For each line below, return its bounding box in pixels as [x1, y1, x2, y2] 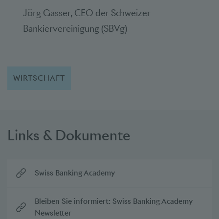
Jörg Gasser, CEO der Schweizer [23, 7, 151, 19]
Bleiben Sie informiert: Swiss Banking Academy [35, 196, 193, 206]
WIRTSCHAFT [13, 73, 66, 83]
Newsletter [35, 208, 71, 218]
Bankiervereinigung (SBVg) [23, 22, 127, 34]
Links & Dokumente [7, 126, 131, 144]
